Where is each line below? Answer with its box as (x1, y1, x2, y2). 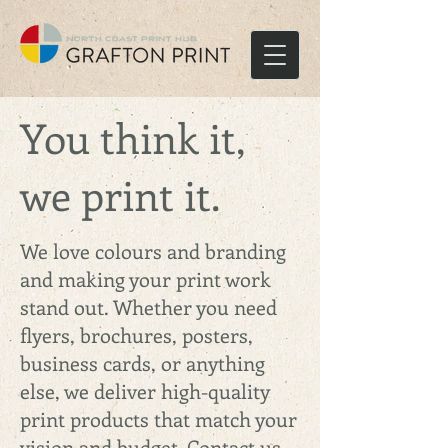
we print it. (20, 167, 220, 222)
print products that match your (20, 405, 297, 432)
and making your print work (20, 265, 271, 292)
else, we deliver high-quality (20, 377, 270, 404)
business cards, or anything (20, 349, 265, 376)
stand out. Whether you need (20, 293, 277, 320)
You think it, (20, 110, 245, 165)
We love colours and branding (20, 237, 286, 264)
